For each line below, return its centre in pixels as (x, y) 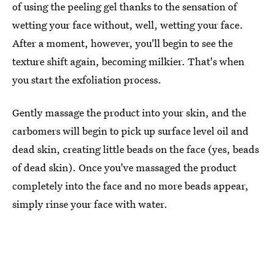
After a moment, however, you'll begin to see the (122, 43)
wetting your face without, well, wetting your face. (128, 24)
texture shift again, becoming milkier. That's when (128, 61)
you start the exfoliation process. (87, 79)
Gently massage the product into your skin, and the (129, 112)
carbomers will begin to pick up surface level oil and (130, 130)
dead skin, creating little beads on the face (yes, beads (136, 149)
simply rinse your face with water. (90, 204)
